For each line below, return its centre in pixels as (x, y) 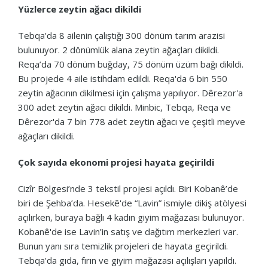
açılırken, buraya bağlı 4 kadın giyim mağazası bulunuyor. (131, 217)
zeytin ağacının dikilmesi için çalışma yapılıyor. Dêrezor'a (130, 92)
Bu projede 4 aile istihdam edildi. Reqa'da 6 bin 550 (123, 78)
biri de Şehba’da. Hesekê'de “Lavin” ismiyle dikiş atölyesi (132, 202)
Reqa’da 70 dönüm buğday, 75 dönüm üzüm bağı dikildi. (131, 64)
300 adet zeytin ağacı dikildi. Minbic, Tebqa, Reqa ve (124, 107)
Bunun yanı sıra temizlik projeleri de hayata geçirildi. (123, 246)
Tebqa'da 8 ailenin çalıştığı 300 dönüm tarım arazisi (121, 35)
